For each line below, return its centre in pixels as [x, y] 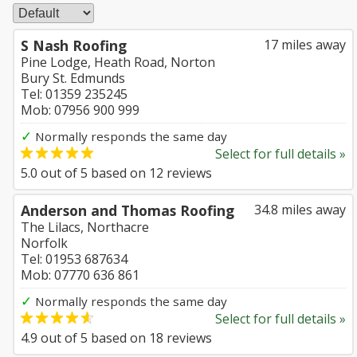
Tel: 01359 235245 [74, 94]
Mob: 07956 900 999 [80, 110]
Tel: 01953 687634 [74, 259]
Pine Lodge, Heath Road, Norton [118, 62]
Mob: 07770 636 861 [80, 275]
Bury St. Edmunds [73, 78]
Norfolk [44, 243]
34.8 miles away [300, 210]
